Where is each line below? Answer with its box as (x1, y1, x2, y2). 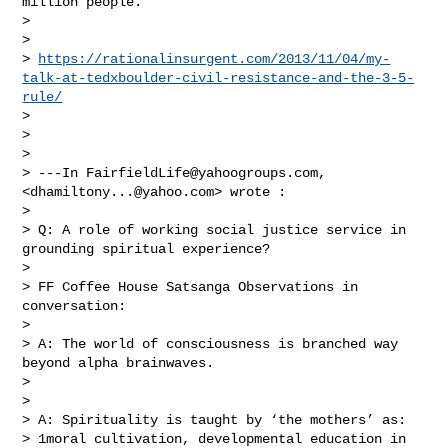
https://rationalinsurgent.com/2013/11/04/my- (38, 50, 391, 67)
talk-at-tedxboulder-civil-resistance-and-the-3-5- (22, 69, 415, 86)
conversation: (22, 297, 127, 314)
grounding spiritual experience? (22, 240, 271, 257)
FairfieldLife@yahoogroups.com (86, 164, 319, 181)
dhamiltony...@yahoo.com (30, 183, 215, 200)
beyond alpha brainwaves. (22, 354, 215, 371)
